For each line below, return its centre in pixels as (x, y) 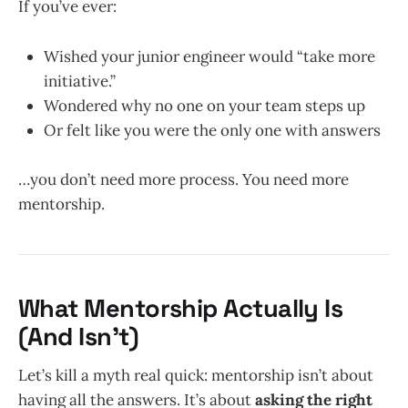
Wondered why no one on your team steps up (204, 105)
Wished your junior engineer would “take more (209, 56)
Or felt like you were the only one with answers (212, 130)
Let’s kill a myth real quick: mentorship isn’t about (196, 375)
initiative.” (80, 81)
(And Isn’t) (79, 337)
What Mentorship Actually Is (181, 309)
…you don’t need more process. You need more (184, 179)
